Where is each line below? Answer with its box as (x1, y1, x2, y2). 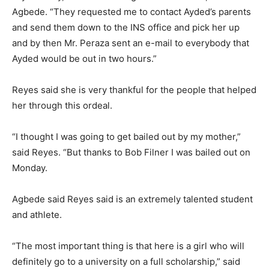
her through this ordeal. (12, 100, 112, 112)
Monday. (12, 162, 47, 174)
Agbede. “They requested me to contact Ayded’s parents (12, 6, 251, 18)
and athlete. (12, 209, 62, 221)
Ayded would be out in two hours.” (12, 53, 157, 65)
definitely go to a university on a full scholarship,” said (12, 256, 240, 268)
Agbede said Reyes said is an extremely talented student (12, 193, 253, 205)
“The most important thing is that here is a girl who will (12, 240, 244, 252)
